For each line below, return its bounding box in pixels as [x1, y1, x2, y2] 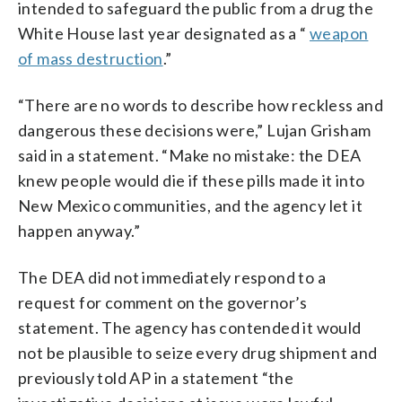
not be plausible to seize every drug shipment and [18, 342, 378, 363]
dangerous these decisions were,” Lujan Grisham [18, 119, 371, 140]
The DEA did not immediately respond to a [18, 267, 326, 287]
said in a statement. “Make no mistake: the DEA [18, 144, 362, 165]
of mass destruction [18, 48, 163, 68]
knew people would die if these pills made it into [18, 170, 365, 190]
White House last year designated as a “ [18, 22, 310, 43]
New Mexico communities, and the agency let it [18, 195, 363, 215]
